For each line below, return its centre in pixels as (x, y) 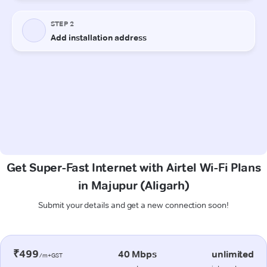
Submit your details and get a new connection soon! (133, 205)
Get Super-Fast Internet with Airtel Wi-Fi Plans (133, 167)
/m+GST (51, 255)
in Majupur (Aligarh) (133, 185)
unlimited (233, 254)
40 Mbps (137, 254)
